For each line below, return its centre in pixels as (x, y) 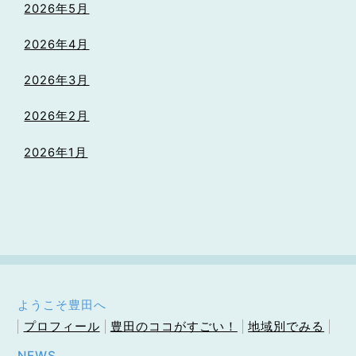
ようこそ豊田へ (62, 304)
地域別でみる (286, 327)
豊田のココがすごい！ (174, 327)
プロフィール (62, 327)
